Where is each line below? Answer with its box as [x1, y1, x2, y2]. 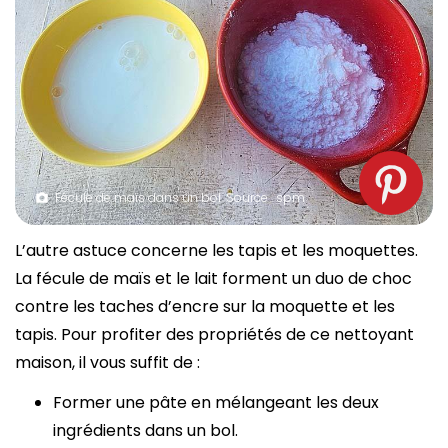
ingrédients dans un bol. [53, 418, 238, 442]
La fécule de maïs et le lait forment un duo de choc [15, 266, 412, 290]
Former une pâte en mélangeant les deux [53, 390, 379, 414]
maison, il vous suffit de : [15, 350, 200, 374]
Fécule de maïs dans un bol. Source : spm [55, 188, 305, 206]
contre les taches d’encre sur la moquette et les [15, 294, 395, 318]
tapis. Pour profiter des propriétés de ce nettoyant [15, 322, 414, 346]
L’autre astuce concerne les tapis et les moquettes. [15, 238, 418, 262]
